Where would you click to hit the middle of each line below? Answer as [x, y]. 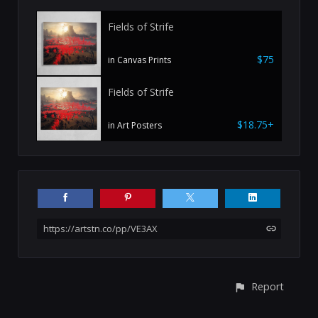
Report [268, 286]
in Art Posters [135, 125]
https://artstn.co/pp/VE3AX [100, 228]
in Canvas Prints [139, 60]
